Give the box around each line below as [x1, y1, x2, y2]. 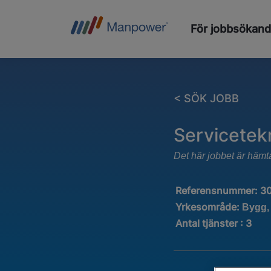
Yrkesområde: [175, 200, 243, 213]
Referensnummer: [175, 184, 261, 197]
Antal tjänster [175, 217, 241, 229]
